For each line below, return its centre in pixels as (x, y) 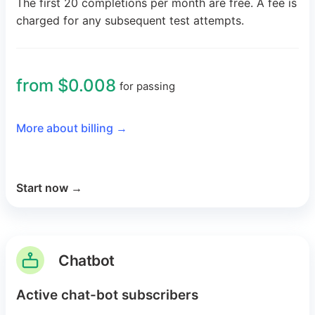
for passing (147, 86)
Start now (42, 188)
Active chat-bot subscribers (107, 295)
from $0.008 (66, 86)
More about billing (65, 128)
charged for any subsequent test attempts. (130, 21)
